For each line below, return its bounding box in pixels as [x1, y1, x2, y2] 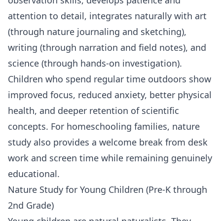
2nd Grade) [8, 199, 54, 211]
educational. [8, 167, 60, 180]
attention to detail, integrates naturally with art [8, 9, 207, 22]
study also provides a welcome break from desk [8, 136, 208, 148]
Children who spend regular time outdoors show [8, 73, 211, 85]
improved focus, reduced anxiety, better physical [8, 88, 212, 101]
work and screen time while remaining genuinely [8, 151, 212, 164]
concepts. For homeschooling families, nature [8, 120, 200, 132]
